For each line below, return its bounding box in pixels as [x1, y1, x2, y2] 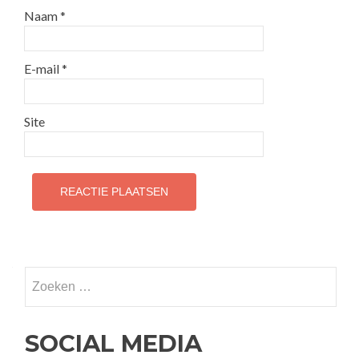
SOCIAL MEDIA [25, 329, 202, 357]
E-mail [24, 61, 62, 76]
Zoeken [24, 268, 66, 283]
